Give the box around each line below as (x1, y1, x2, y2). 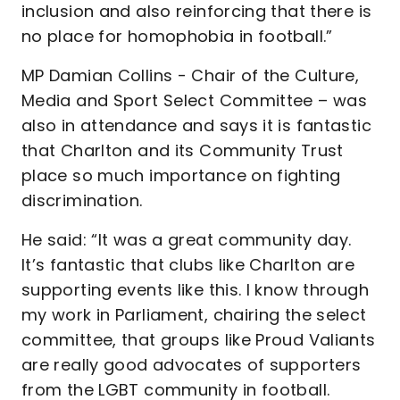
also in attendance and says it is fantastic (21, 114, 371, 137)
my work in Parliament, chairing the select (21, 304, 367, 326)
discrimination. (21, 189, 143, 212)
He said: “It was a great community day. (21, 229, 352, 251)
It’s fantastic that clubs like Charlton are (21, 254, 354, 276)
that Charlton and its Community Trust (21, 139, 344, 162)
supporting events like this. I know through (21, 279, 369, 301)
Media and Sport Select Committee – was (21, 89, 368, 112)
